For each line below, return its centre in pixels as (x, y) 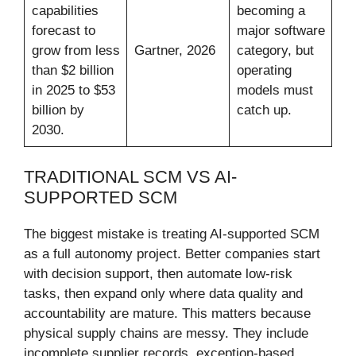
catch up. (264, 110)
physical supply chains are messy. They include (166, 334)
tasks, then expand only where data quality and (163, 294)
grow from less (75, 50)
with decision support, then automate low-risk (158, 274)
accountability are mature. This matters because (167, 314)
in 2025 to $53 (73, 90)
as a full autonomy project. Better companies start (172, 254)
